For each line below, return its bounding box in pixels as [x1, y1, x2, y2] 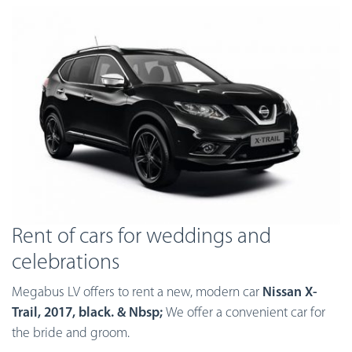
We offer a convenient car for [166, 306, 325, 320]
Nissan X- [262, 285, 317, 299]
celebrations [12, 251, 119, 274]
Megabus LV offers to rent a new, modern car [12, 285, 262, 299]
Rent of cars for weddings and [12, 225, 271, 248]
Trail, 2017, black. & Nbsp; [12, 306, 166, 320]
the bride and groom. [12, 326, 130, 340]
